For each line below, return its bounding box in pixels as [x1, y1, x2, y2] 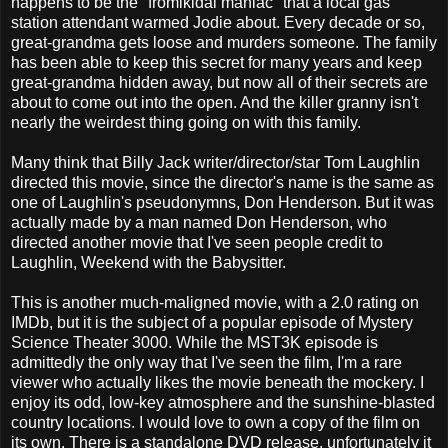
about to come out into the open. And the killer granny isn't [11, 93, 418, 111]
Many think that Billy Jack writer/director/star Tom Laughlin [11, 153, 420, 171]
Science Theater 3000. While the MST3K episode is [11, 333, 378, 351]
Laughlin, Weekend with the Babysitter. [11, 253, 286, 271]
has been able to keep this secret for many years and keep [11, 53, 422, 71]
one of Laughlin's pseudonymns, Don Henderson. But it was [11, 193, 434, 211]
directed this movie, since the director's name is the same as [11, 173, 434, 191]
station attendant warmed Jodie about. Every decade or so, [11, 13, 425, 31]
